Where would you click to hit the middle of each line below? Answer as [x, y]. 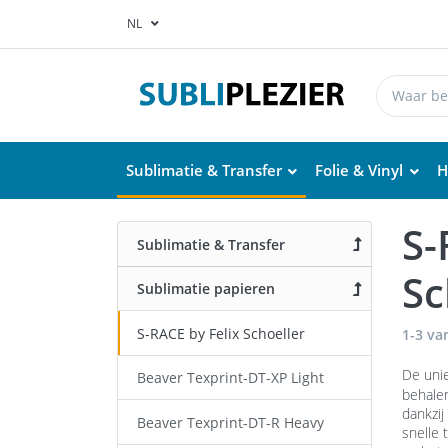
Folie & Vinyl [359, 169]
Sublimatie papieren [205, 289]
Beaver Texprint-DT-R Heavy [230, 422]
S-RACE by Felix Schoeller [220, 333]
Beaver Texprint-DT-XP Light [230, 378]
